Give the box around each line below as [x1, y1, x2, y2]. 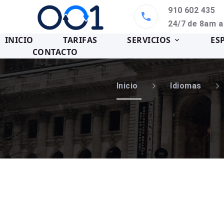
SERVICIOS [127, 34, 171, 45]
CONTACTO [32, 46, 78, 57]
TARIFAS [63, 34, 97, 45]
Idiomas [170, 80, 201, 90]
